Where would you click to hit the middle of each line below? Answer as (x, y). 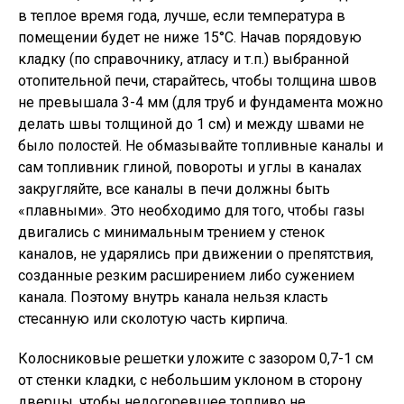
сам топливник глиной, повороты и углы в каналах (190, 167)
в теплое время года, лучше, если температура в (182, 16)
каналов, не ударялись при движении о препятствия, (196, 254)
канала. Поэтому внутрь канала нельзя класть (173, 297)
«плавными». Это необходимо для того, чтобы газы (192, 211)
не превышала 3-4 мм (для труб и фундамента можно (201, 102)
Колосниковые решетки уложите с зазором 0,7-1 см (196, 358)
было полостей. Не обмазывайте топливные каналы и (201, 146)
